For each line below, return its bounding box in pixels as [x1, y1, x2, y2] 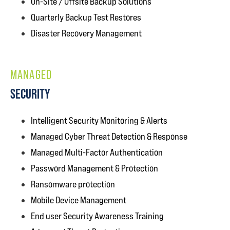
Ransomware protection [31, 179, 115, 189]
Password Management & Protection [31, 163, 158, 174]
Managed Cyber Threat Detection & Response [31, 131, 187, 142]
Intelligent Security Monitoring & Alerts [31, 115, 167, 126]
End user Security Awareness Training [31, 210, 164, 221]
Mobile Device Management [31, 195, 126, 205]
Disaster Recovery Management [31, 28, 142, 39]
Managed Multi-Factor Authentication [31, 147, 163, 158]
